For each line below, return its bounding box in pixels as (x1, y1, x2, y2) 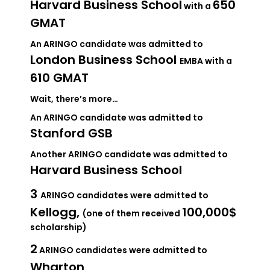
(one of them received (83, 207, 182, 220)
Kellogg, (30, 204, 83, 221)
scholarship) (30, 221, 87, 234)
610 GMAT (30, 69, 89, 87)
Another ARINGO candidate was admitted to (30, 148, 228, 161)
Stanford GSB (30, 125, 113, 142)
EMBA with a (180, 55, 232, 67)
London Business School (30, 51, 180, 69)
